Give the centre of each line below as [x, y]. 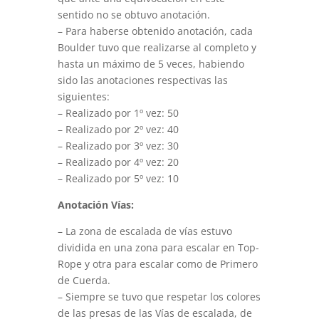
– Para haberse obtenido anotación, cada [155, 31]
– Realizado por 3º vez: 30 [118, 146]
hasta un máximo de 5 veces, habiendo [151, 64]
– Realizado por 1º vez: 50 [118, 113]
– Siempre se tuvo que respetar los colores [159, 297]
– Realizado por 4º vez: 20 [118, 162]
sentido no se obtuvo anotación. [134, 15]
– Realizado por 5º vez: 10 [118, 178]
